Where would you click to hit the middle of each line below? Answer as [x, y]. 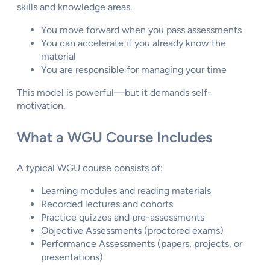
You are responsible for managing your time [134, 70]
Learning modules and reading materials [126, 191]
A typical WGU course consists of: [90, 168]
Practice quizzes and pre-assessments [123, 218]
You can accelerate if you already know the [133, 43]
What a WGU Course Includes [115, 137]
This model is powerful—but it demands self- [114, 93]
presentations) [72, 257]
